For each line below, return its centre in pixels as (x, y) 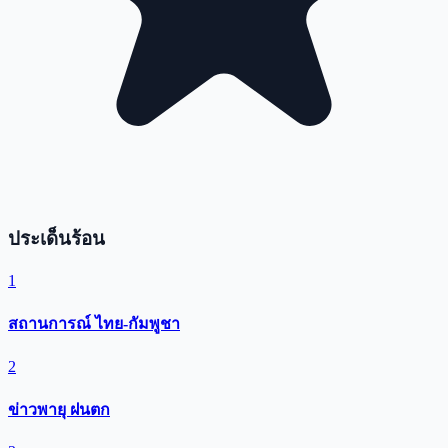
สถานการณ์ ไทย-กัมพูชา (94, 324)
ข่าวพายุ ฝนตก (59, 409)
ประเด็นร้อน (56, 239)
